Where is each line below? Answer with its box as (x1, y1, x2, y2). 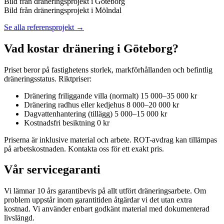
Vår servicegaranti (4, 163, 100, 176)
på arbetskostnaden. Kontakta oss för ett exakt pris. (4, 144, 164, 153)
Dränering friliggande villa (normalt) (24, 91, 138, 100)
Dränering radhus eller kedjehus (24, 100, 124, 109)
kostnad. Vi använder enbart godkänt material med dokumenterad (4, 204, 209, 213)
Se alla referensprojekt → (4, 22, 84, 31)
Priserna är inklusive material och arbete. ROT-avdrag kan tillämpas (4, 135, 217, 144)
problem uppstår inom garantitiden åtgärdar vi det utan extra (4, 195, 192, 204)
